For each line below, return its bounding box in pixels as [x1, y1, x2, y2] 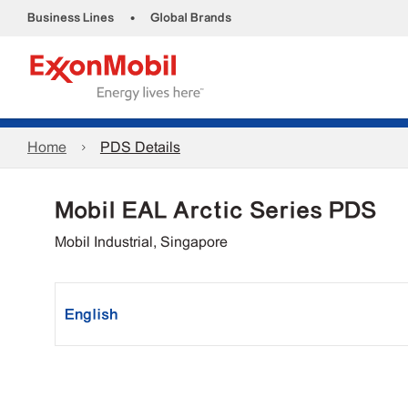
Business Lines [27, 11, 114, 25]
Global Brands [150, 11, 231, 25]
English [65, 306, 117, 322]
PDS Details [99, 138, 180, 156]
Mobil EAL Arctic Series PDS [55, 197, 376, 223]
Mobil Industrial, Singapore [55, 233, 228, 250]
